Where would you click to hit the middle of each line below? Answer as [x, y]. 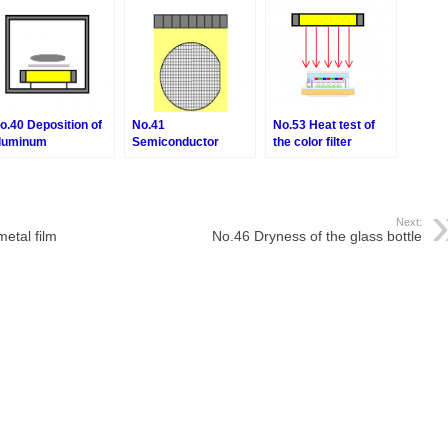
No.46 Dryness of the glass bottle [317, 236]
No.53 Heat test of [324, 125]
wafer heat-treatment [192, 159]
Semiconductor [175, 142]
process [155, 176]
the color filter [312, 142]
